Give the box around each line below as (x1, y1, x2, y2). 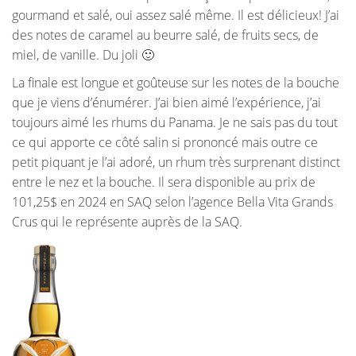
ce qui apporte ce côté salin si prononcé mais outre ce (12, 133, 318, 152)
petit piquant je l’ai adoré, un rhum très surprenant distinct (12, 153, 340, 172)
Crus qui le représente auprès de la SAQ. (12, 213, 242, 231)
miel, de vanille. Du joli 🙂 (12, 46, 154, 64)
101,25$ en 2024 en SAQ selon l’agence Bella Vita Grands (12, 193, 333, 211)
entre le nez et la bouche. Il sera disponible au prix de (12, 173, 315, 192)
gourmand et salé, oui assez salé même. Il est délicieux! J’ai (12, 6, 339, 25)
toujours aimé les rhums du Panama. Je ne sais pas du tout (12, 114, 338, 132)
